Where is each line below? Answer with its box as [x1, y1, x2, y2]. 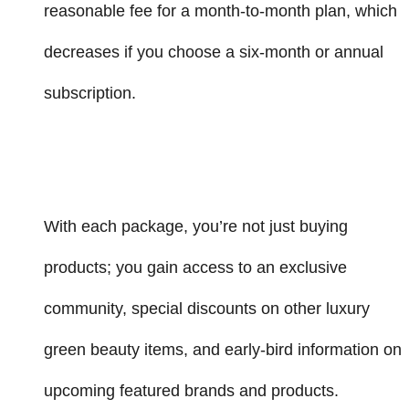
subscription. [44, 83, 136, 102]
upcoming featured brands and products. [44, 381, 339, 400]
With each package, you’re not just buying [44, 216, 348, 236]
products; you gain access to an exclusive [44, 257, 347, 277]
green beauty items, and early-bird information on [44, 340, 402, 359]
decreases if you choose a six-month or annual [44, 42, 383, 61]
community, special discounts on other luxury [44, 299, 370, 318]
